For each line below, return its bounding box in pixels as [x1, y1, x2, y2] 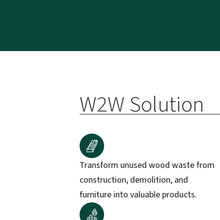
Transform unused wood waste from [80, 159, 215, 171]
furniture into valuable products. [80, 189, 197, 201]
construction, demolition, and [80, 174, 188, 186]
